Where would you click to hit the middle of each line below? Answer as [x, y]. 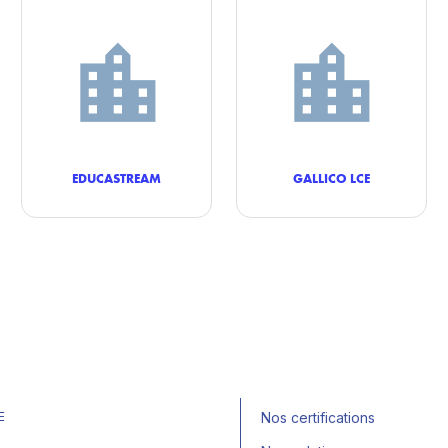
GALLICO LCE [331, 178]
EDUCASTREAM [117, 178]
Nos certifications [318, 417]
